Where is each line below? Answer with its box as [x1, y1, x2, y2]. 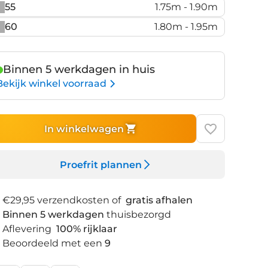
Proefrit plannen [59, 159, 142, 170]
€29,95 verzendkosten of [2, 194, 123, 206]
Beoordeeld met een [2, 237, 102, 249]
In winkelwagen [44, 123, 124, 135]
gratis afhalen [126, 194, 193, 206]
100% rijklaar [56, 223, 117, 234]
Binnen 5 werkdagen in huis [3, 63, 155, 76]
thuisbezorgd [106, 209, 171, 220]
